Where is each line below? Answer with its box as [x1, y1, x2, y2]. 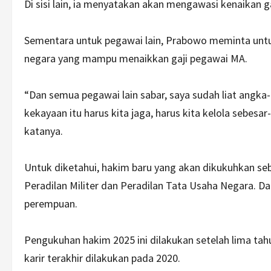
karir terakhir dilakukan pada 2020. [24, 251, 180, 265]
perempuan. [24, 197, 77, 211]
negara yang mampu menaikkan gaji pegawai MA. [24, 51, 247, 65]
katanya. [24, 124, 63, 138]
